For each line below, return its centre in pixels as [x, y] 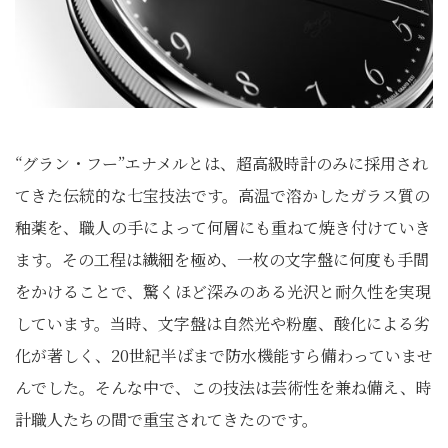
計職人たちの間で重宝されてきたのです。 [166, 419]
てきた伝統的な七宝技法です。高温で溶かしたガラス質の [222, 195]
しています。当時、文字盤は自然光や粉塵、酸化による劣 [222, 323]
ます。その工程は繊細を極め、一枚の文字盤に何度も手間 [222, 259]
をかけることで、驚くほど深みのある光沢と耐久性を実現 [223, 291]
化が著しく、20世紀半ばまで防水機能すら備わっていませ [224, 355]
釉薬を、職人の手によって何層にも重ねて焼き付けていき [223, 227]
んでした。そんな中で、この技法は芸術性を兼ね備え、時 [223, 387]
